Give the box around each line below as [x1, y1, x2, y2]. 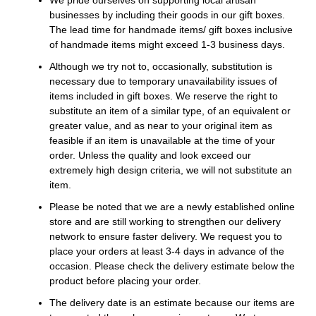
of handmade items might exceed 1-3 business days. [49, 38, 285, 50]
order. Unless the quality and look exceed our [49, 149, 251, 161]
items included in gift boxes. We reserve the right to [49, 90, 278, 102]
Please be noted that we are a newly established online [49, 200, 295, 212]
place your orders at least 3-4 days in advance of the [49, 245, 284, 257]
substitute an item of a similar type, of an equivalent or [49, 104, 291, 116]
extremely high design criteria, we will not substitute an [49, 164, 292, 176]
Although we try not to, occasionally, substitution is [49, 60, 272, 72]
